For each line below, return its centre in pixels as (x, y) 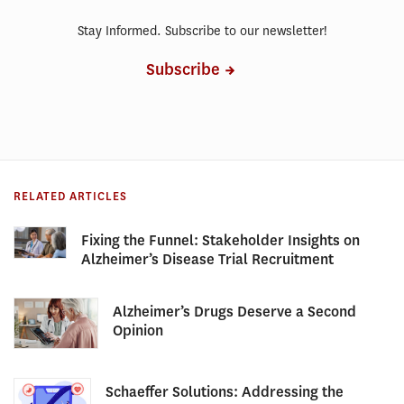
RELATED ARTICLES (70, 196)
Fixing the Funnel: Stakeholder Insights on (220, 240)
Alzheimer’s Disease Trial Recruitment (207, 259)
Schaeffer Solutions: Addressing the (224, 391)
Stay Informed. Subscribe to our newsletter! (202, 31)
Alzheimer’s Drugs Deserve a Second (234, 311)
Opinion (138, 330)
